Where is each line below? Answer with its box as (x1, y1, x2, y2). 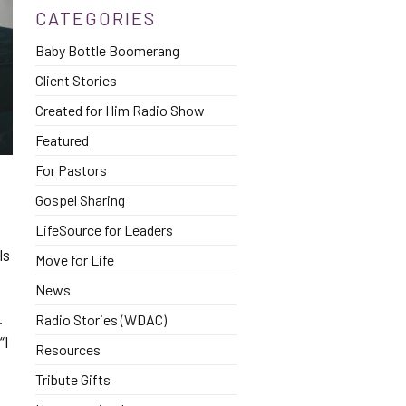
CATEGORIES (34, 7, 156, 29)
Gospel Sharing (34, 191, 125, 208)
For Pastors (34, 161, 107, 179)
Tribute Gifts (34, 371, 111, 388)
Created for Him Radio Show (34, 101, 205, 119)
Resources (34, 341, 101, 358)
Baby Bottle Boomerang (34, 42, 179, 59)
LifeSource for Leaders (34, 221, 173, 238)
